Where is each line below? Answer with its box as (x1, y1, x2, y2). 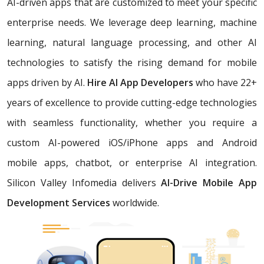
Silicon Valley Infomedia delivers (7, 176, 161, 190)
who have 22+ (196, 76, 257, 90)
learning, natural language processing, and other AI (7, 36, 257, 49)
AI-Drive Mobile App (161, 176, 258, 190)
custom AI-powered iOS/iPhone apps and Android (7, 136, 257, 150)
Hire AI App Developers (87, 76, 196, 90)
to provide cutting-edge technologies (93, 96, 258, 110)
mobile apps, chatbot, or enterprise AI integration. (7, 156, 257, 170)
